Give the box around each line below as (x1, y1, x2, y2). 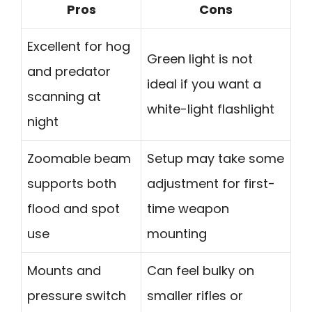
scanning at (27, 88, 101, 106)
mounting (147, 225, 207, 243)
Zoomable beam (27, 150, 131, 168)
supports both (27, 175, 116, 193)
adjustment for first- (147, 175, 275, 193)
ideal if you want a (147, 75, 261, 93)
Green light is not (147, 50, 253, 68)
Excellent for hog (27, 38, 130, 56)
